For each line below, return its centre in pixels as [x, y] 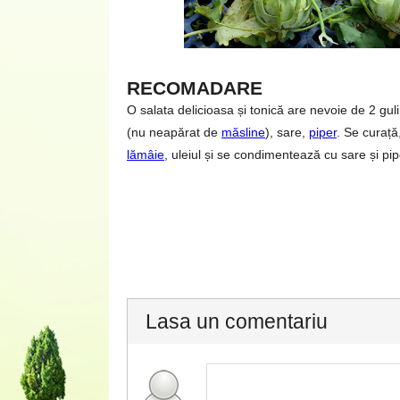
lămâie [146, 154]
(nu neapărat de [174, 132]
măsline [243, 132]
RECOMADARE [195, 88]
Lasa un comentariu [237, 321]
